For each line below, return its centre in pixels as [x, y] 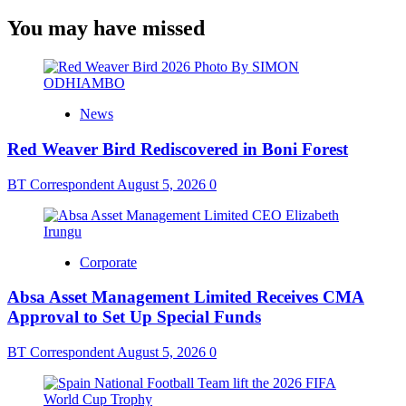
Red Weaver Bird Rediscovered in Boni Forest [178, 149]
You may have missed [106, 29]
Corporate [108, 262]
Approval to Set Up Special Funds [134, 317]
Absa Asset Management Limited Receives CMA [186, 297]
